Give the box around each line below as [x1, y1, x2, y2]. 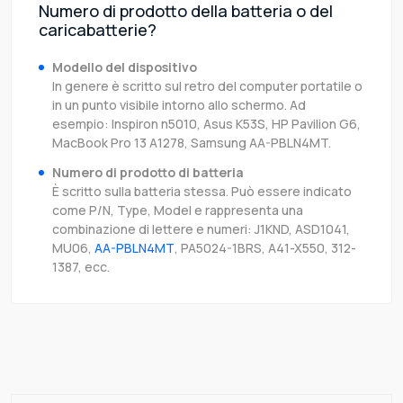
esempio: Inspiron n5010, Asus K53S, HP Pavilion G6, [52, 115, 361, 133]
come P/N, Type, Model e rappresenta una [52, 201, 303, 219]
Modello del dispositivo [52, 58, 197, 76]
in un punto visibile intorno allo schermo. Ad [52, 96, 306, 114]
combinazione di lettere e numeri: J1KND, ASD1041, [52, 220, 350, 238]
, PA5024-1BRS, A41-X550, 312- [175, 239, 356, 257]
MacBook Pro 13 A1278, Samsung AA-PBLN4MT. [52, 134, 331, 152]
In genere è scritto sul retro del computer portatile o [52, 77, 363, 95]
